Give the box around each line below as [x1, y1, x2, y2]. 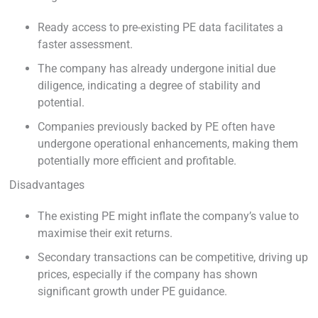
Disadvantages [9, 177, 84, 192]
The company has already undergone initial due [38, 61, 275, 75]
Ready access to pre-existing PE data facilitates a [38, 20, 283, 34]
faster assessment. [38, 37, 133, 51]
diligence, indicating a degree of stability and [38, 78, 261, 92]
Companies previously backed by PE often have [38, 119, 275, 133]
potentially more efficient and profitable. [38, 153, 236, 168]
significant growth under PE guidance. [38, 284, 227, 298]
